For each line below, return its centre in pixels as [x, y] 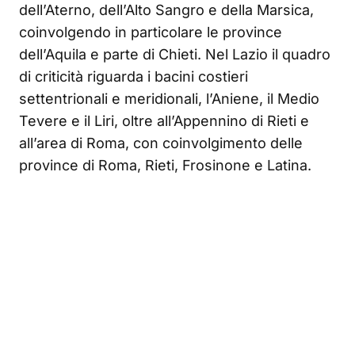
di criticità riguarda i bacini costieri [134, 77]
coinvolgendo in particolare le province [151, 32]
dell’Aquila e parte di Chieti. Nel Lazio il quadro [175, 55]
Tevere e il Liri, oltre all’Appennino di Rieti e [164, 121]
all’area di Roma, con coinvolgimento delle [161, 143]
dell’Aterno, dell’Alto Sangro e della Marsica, [166, 10]
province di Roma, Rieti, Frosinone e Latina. [165, 166]
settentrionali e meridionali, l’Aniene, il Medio [169, 99]
